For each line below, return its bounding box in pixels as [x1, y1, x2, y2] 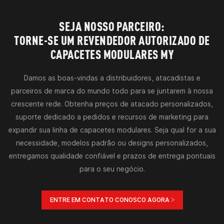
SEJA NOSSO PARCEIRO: [59, 19, 165, 34]
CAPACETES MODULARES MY [50, 47, 174, 62]
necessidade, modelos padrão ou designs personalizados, [16, 139, 208, 147]
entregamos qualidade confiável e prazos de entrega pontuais [8, 152, 215, 160]
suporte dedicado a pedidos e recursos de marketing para [15, 113, 208, 121]
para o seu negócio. [79, 165, 145, 173]
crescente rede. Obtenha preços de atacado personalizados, [11, 100, 213, 108]
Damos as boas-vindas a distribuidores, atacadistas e [23, 74, 200, 82]
